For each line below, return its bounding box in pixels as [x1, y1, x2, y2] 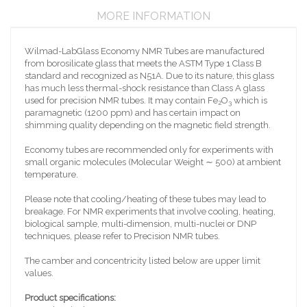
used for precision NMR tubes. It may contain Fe [25, 95, 218, 106]
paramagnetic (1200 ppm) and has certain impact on [25, 107, 241, 118]
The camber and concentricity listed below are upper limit [25, 255, 260, 266]
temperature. [25, 169, 78, 180]
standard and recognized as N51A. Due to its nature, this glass [25, 70, 274, 81]
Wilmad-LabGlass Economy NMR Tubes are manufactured [25, 45, 265, 56]
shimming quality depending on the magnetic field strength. [25, 119, 271, 130]
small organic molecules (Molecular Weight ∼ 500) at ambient [25, 156, 281, 167]
